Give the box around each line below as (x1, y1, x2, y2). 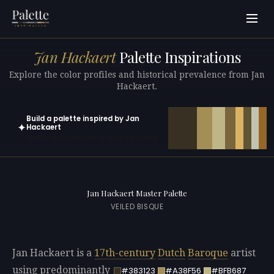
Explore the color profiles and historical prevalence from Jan (9, 69, 265, 80)
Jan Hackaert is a (12, 247, 94, 259)
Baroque (188, 247, 228, 259)
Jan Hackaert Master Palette (87, 188, 187, 199)
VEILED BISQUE (110, 202, 164, 212)
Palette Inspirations (116, 47, 241, 67)
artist (228, 247, 256, 259)
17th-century (94, 247, 155, 259)
